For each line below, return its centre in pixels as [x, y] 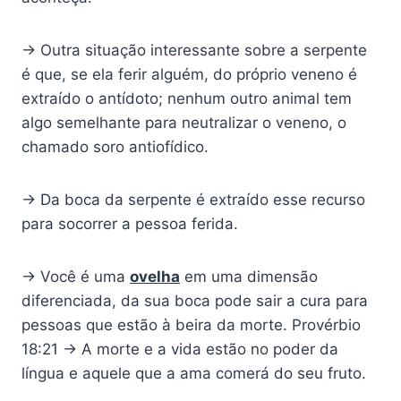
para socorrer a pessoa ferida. [130, 224]
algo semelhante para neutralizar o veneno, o [184, 123]
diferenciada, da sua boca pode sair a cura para [195, 301]
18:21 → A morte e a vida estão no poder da [180, 350]
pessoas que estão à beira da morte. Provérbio [191, 325]
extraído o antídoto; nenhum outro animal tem [187, 99]
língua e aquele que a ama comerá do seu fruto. [194, 374]
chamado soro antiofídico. [115, 147]
